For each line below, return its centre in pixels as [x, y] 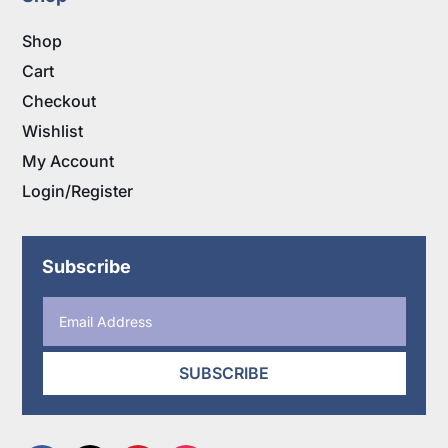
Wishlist [53, 131]
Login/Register [78, 191]
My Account [68, 161]
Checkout [59, 101]
